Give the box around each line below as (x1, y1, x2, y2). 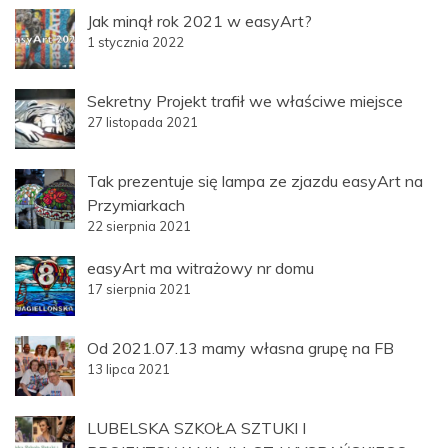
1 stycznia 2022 (87, 33, 184, 50)
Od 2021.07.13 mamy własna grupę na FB (87, 337, 394, 358)
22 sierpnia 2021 (87, 217, 191, 234)
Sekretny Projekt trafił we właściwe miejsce (87, 90, 403, 111)
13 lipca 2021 (87, 360, 170, 377)
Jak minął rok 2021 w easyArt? (87, 10, 312, 31)
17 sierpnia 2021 (87, 280, 191, 297)
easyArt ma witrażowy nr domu (87, 257, 314, 278)
